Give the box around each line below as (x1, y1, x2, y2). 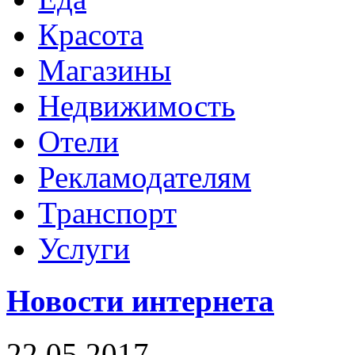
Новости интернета (6, 284, 274, 319)
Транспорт (38, 196, 177, 230)
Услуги (38, 231, 130, 265)
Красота (38, 17, 143, 52)
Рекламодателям (38, 160, 251, 194)
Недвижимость (38, 89, 235, 123)
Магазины (38, 53, 171, 87)
